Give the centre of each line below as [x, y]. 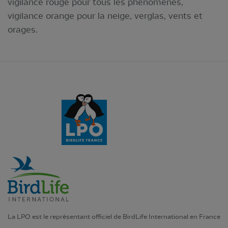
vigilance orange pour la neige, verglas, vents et [105, 16]
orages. [23, 29]
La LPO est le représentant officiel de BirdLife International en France [114, 216]
